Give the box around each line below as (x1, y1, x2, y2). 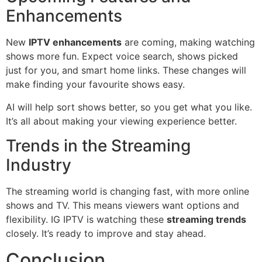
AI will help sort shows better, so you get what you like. (6, 101, 252, 113)
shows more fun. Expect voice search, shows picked (6, 50, 238, 63)
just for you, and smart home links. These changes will (6, 64, 246, 77)
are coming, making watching (122, 36, 255, 49)
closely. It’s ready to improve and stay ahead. (6, 227, 206, 240)
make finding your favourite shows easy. (6, 78, 185, 91)
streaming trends (167, 213, 246, 226)
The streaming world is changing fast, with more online (6, 185, 249, 198)
